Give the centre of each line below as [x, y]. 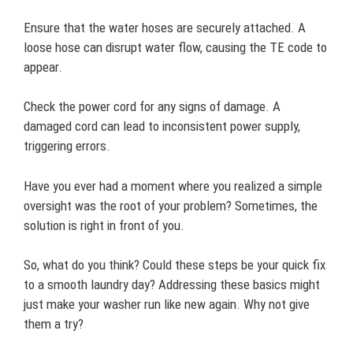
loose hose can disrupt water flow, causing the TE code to [175, 47]
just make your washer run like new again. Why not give [167, 305]
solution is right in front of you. [104, 225]
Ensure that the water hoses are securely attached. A [165, 27]
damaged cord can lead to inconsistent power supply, [162, 126]
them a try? [54, 324]
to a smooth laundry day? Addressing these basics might [172, 285]
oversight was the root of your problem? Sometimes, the [171, 205]
